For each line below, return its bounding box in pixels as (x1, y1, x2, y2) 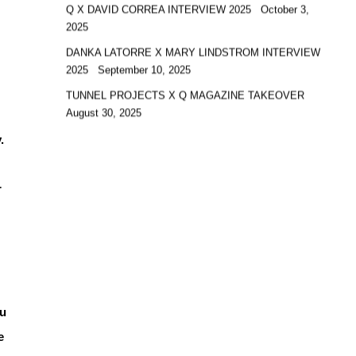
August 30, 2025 (65, 107, 141, 120)
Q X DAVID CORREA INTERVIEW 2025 (65, 4, 254, 17)
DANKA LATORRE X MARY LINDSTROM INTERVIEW (65, 47, 320, 60)
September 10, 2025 (97, 64, 191, 77)
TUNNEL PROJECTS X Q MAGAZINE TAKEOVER (65, 90, 308, 103)
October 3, (260, 4, 309, 17)
